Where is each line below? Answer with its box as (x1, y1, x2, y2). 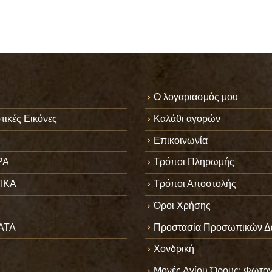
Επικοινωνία (154, 135, 208, 146)
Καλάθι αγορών (154, 113, 220, 124)
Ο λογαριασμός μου (154, 92, 238, 102)
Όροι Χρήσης (154, 200, 211, 211)
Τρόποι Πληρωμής (154, 157, 234, 168)
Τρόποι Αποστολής (154, 178, 236, 189)
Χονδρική (154, 243, 194, 254)
